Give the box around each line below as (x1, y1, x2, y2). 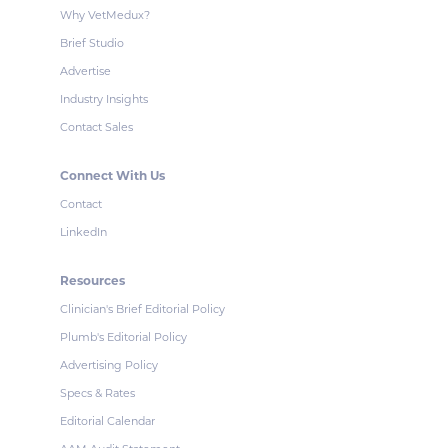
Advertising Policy (60, 358, 158, 372)
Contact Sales (60, 120, 133, 134)
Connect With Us (60, 168, 165, 183)
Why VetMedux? (60, 8, 150, 22)
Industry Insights (60, 92, 148, 106)
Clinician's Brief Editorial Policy (60, 302, 225, 316)
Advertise (60, 64, 111, 78)
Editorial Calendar (60, 414, 155, 428)
